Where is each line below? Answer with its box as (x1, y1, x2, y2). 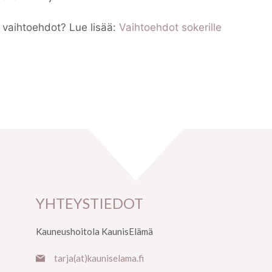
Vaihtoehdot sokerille (119, 21, 222, 33)
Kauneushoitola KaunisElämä (35, 225, 153, 237)
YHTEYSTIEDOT (35, 194, 143, 212)
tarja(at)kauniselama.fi (53, 253, 144, 264)
